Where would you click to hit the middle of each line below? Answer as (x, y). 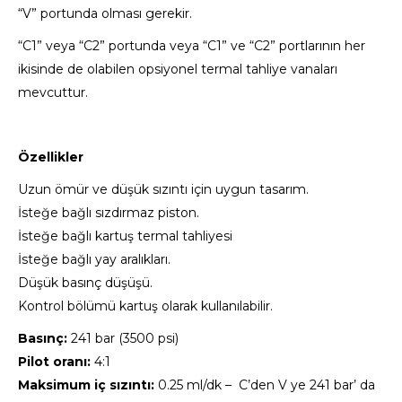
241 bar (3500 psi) (123, 339)
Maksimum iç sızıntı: (86, 385)
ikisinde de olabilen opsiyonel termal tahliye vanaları (178, 70)
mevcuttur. (53, 93)
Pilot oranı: (54, 362)
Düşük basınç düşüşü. (85, 283)
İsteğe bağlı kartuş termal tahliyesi (125, 236)
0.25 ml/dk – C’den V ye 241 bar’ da (267, 385)
